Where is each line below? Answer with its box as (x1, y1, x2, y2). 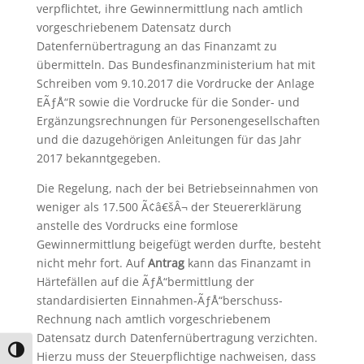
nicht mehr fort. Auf (36, 255, 148, 271)
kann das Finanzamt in (184, 255, 311, 271)
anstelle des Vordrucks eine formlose (36, 218, 238, 233)
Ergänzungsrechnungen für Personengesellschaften (36, 113, 320, 128)
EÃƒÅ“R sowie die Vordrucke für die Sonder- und (36, 94, 300, 110)
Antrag (147, 255, 184, 271)
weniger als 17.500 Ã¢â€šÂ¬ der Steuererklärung (36, 199, 301, 214)
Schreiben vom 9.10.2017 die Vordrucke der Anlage (36, 76, 314, 91)
